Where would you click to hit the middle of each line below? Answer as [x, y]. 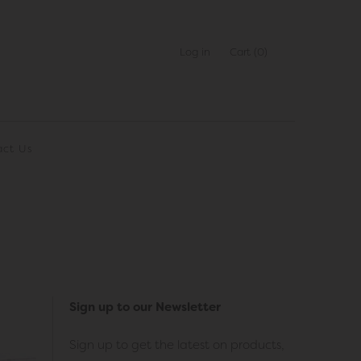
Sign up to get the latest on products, [177, 344]
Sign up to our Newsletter [145, 307]
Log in [195, 52]
